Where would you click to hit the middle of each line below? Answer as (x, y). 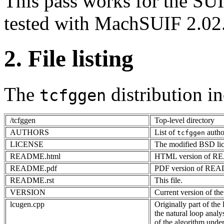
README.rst (32, 180)
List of (166, 132)
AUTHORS (29, 132)
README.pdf (33, 168)
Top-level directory (184, 120)
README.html (35, 156)
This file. (168, 180)
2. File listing (69, 59)
